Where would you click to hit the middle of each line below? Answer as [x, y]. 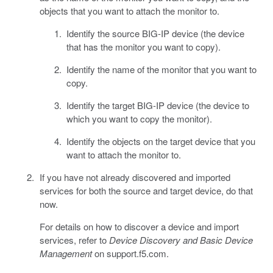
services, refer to [74, 239]
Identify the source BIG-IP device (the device [155, 33]
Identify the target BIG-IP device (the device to [158, 105]
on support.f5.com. [130, 253]
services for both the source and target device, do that [146, 190]
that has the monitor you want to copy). [144, 46]
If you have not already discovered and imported [135, 177]
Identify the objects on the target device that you [161, 141]
